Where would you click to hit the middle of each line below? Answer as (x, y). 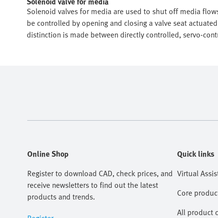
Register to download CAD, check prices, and (100, 173)
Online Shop (48, 154)
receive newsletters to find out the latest (93, 185)
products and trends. (61, 197)
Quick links (196, 154)
